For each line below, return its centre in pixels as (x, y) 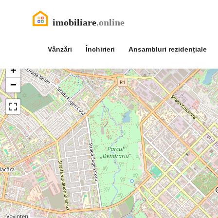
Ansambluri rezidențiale (168, 49)
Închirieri (100, 49)
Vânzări (60, 49)
